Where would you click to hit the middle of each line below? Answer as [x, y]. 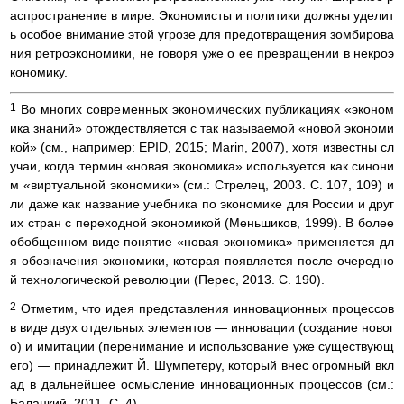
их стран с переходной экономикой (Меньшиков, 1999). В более [202, 223]
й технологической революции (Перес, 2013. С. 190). [167, 280]
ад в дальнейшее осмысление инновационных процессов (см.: [202, 385]
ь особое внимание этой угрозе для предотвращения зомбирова [202, 34]
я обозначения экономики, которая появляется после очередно [202, 261]
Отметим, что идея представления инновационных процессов [205, 309]
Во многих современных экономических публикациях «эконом [205, 110]
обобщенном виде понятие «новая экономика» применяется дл [202, 242]
